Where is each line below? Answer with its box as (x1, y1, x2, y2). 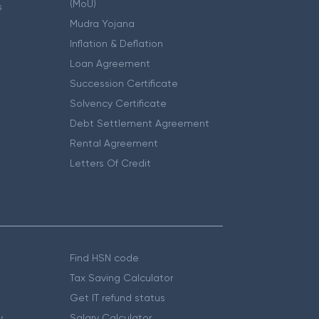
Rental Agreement (70, 137, 159, 150)
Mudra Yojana (70, 18, 135, 30)
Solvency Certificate (70, 98, 167, 110)
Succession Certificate (70, 78, 179, 90)
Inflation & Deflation (70, 38, 164, 50)
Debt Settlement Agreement (70, 117, 210, 130)
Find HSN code (70, 252, 140, 264)
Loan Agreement (70, 58, 151, 70)
